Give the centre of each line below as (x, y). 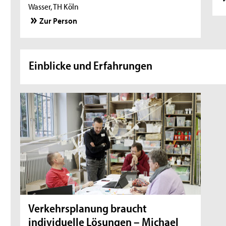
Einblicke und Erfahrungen (91, 65)
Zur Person (59, 20)
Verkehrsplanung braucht (88, 208)
